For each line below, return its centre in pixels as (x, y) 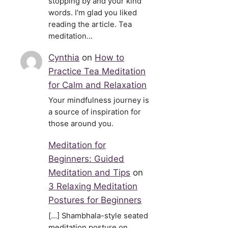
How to (110, 57)
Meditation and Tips (90, 173)
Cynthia (64, 57)
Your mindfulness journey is (99, 101)
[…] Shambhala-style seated (98, 216)
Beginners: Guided (87, 159)
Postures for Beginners (95, 200)
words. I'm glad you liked (93, 12)
